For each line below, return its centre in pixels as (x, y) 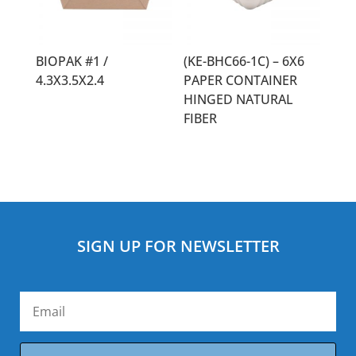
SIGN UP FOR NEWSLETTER (178, 246)
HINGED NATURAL (239, 99)
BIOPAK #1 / (72, 61)
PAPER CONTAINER (241, 80)
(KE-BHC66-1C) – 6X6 (244, 61)
